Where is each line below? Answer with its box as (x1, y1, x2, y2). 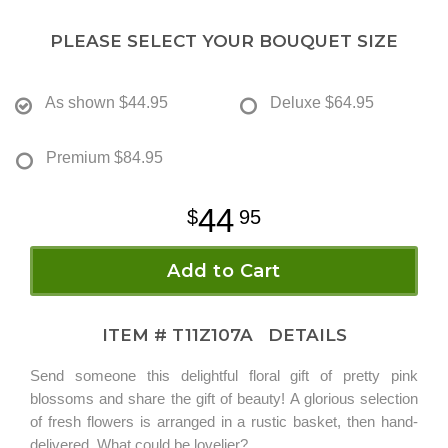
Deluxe (270, 93, 321, 111)
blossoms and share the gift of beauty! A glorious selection (30, 389, 418, 407)
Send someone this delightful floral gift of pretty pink (30, 366, 418, 384)
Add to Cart (167, 259, 281, 282)
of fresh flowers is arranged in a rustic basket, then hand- (30, 412, 418, 430)
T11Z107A (171, 324, 258, 345)
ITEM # (101, 324, 172, 345)
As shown (45, 93, 115, 111)
